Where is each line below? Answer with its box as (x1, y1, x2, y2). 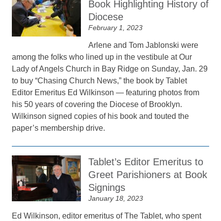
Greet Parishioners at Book (88, 169, 208, 180)
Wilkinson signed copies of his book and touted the (12, 112, 189, 120)
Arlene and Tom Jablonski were (88, 41, 199, 49)
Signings (88, 182, 126, 193)
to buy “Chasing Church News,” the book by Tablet (12, 76, 187, 85)
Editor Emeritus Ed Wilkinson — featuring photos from (12, 88, 200, 97)
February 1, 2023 (88, 24, 143, 32)
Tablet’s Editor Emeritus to (88, 156, 204, 167)
